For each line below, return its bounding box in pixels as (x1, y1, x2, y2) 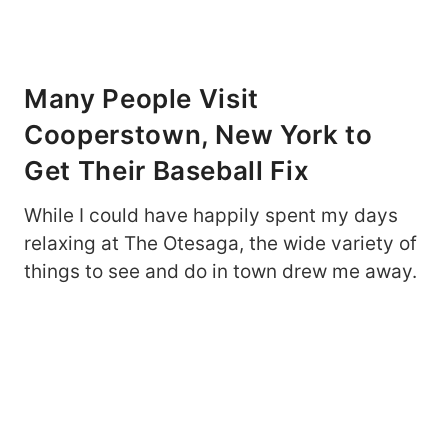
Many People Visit (24, 82, 260, 114)
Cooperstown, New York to (24, 118, 373, 150)
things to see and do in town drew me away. (24, 259, 417, 283)
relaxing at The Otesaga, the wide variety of (24, 231, 417, 255)
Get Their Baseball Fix (24, 154, 310, 186)
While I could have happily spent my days (24, 203, 398, 227)
